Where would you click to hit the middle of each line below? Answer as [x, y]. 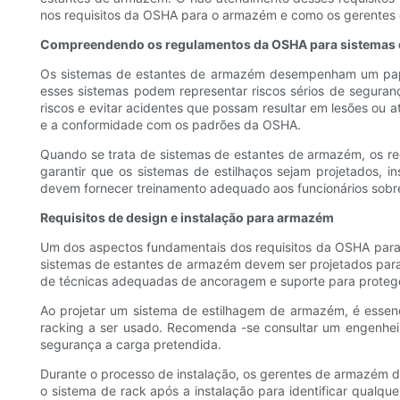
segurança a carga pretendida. [131, 345]
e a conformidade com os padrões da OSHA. [171, 125]
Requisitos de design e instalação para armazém [187, 218]
